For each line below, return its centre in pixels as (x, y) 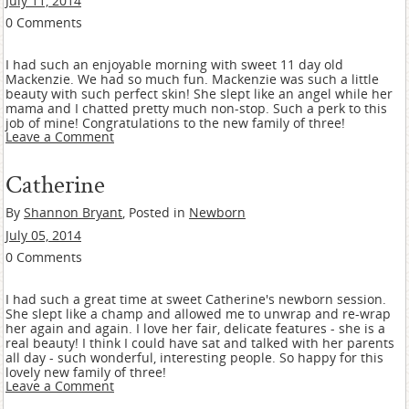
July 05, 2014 (43, 235)
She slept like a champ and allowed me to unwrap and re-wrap (198, 314)
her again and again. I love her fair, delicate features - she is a (195, 328)
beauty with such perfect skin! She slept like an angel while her (199, 94)
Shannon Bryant (73, 212)
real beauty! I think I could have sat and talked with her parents (200, 343)
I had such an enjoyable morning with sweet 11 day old (174, 64)
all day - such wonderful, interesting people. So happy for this (194, 357)
